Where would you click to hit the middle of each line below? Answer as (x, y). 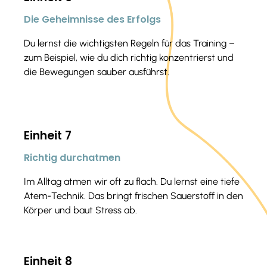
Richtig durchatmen (72, 157)
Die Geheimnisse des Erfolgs (92, 20)
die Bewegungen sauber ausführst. (97, 72)
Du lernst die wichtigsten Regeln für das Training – (129, 44)
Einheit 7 (48, 135)
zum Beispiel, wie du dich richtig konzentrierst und (129, 58)
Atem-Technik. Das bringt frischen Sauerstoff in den (133, 195)
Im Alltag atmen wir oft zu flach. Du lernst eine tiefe (132, 181)
